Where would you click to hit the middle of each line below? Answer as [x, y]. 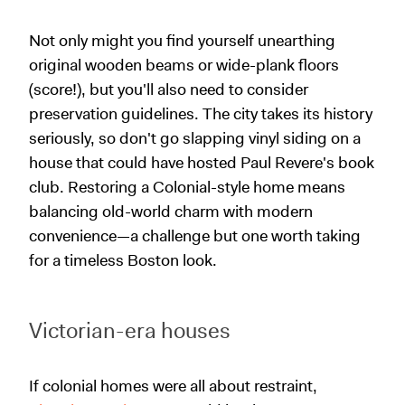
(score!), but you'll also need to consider [169, 89]
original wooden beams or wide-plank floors [184, 65]
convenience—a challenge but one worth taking [195, 236]
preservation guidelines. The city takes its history [201, 114]
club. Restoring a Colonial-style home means [187, 187]
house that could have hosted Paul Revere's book [202, 163]
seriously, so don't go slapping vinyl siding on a [195, 138]
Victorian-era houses [130, 331]
